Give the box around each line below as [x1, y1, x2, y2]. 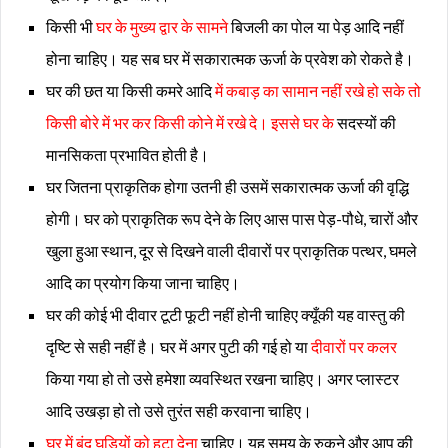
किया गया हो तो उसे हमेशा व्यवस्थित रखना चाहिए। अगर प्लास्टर [46, 368, 399, 388]
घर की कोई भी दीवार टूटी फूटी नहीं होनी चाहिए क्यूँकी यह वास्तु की [46, 304, 405, 324]
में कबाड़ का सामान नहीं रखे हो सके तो [215, 80, 421, 100]
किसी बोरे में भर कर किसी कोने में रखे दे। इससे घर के [46, 112, 334, 132]
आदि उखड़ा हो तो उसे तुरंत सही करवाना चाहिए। [46, 400, 312, 420]
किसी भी [46, 16, 96, 36]
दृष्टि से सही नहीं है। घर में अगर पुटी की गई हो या [46, 336, 311, 356]
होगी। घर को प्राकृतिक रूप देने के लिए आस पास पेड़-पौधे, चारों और [46, 208, 418, 228]
